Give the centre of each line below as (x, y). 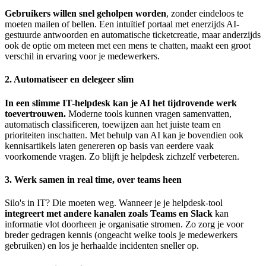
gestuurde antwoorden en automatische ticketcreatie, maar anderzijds (133, 35)
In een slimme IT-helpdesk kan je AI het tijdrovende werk (121, 103)
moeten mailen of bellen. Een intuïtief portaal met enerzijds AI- (122, 24)
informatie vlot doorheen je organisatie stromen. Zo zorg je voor (124, 224)
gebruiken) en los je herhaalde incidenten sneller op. (102, 246)
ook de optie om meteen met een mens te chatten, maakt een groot (128, 46)
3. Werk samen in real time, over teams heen (93, 179)
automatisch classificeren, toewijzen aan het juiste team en (113, 124)
